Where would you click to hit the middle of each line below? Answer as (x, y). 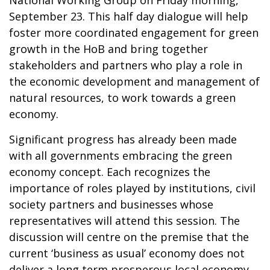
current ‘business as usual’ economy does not (127, 253)
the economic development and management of (134, 81)
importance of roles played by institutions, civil (132, 188)
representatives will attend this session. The (124, 220)
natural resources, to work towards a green (122, 97)
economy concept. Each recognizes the (110, 171)
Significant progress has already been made (123, 139)
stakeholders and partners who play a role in (126, 65)
